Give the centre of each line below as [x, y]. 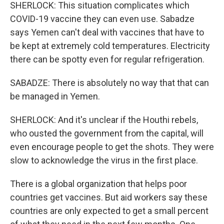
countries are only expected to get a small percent [109, 211]
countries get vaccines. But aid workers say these [109, 197]
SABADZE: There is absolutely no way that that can [109, 83]
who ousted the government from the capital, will [107, 133]
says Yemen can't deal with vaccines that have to [107, 32]
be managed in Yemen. [55, 96]
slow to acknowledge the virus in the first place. [104, 160]
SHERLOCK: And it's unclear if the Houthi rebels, [104, 120]
